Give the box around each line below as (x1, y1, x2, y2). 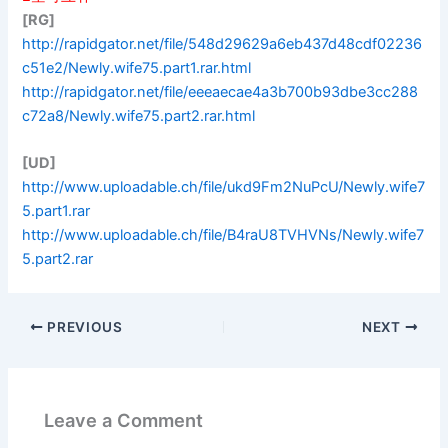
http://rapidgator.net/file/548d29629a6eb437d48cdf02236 (22, 34, 423, 53)
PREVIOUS (43, 319, 123, 336)
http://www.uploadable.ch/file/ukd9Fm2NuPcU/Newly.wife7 (22, 178, 426, 197)
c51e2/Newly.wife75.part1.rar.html (22, 58, 252, 77)
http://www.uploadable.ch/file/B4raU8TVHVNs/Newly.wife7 (22, 226, 425, 245)
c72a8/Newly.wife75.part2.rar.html (22, 106, 256, 125)
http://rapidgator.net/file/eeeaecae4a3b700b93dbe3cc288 (22, 82, 419, 101)
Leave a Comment (44, 408, 204, 431)
